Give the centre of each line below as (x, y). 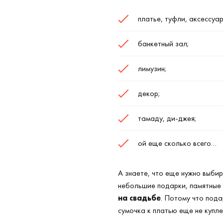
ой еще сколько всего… (177, 143)
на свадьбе (139, 198)
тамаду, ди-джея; (167, 118)
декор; (149, 93)
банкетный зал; (164, 44)
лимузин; (152, 68)
